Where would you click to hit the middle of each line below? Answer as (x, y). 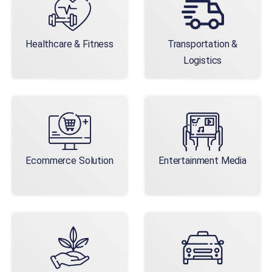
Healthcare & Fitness (70, 44)
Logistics (202, 60)
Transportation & (202, 44)
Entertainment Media (202, 160)
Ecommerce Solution (70, 160)
